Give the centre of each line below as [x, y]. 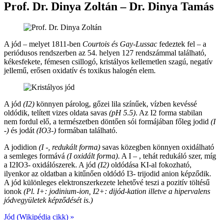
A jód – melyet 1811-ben [43, 44]
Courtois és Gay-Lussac [120, 44]
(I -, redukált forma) [69, 147]
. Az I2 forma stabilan [169, 113]
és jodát [23, 131]
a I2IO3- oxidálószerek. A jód [51, 165]
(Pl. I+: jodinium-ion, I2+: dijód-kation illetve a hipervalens [117, 192]
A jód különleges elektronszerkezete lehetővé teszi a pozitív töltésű [107, 183]
